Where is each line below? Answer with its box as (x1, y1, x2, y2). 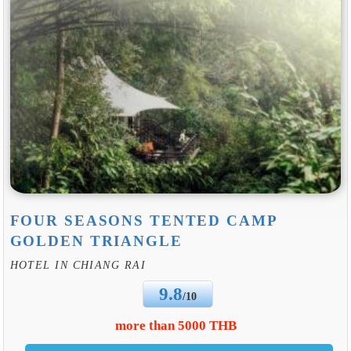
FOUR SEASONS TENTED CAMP (9, 212, 277, 230)
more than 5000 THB (114, 317, 237, 333)
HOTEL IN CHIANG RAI (9, 259, 146, 272)
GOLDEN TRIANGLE (9, 233, 183, 250)
